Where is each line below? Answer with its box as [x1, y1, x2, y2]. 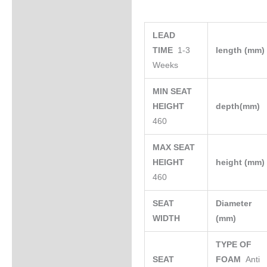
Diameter [216, 199, 252, 209]
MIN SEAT [153, 87, 193, 97]
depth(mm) [216, 102, 263, 111]
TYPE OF [216, 240, 252, 250]
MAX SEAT [153, 143, 195, 153]
